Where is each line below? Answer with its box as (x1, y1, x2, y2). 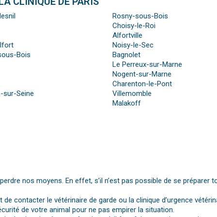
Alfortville (112, 31, 142, 40)
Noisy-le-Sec (112, 41, 154, 50)
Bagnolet (112, 50, 140, 60)
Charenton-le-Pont (112, 79, 172, 89)
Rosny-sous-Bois (112, 12, 168, 21)
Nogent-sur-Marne (112, 70, 171, 79)
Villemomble (112, 89, 152, 98)
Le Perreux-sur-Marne (112, 60, 182, 69)
